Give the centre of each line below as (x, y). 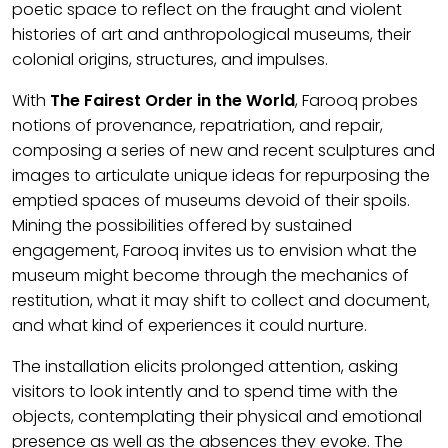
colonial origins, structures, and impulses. (170, 59)
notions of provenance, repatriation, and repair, (197, 125)
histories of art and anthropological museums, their (211, 34)
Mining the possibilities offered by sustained (182, 225)
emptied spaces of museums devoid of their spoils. (211, 200)
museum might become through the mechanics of (210, 275)
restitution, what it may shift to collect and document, (221, 300)
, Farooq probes (356, 100)
